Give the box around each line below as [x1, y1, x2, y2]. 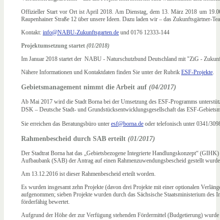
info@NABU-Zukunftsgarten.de [43, 29, 119, 36]
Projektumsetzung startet [21, 42, 86, 50]
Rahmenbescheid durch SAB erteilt [21, 135, 128, 143]
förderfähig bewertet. [21, 198, 70, 206]
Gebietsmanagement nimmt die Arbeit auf [21, 83, 149, 91]
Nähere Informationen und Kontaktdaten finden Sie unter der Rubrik [21, 69, 181, 76]
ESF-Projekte [181, 69, 213, 76]
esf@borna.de [111, 120, 143, 128]
